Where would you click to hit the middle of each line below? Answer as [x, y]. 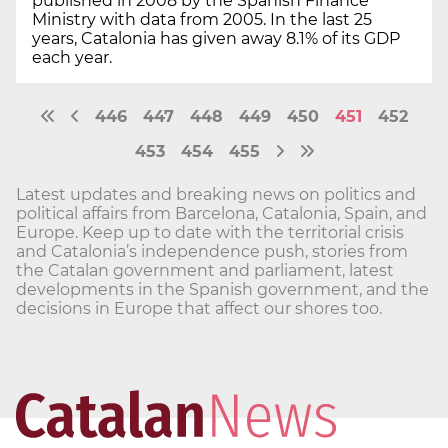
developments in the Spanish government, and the [222, 289]
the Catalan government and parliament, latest [205, 270]
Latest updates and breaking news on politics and [216, 194]
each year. [72, 57]
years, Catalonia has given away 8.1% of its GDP [216, 38]
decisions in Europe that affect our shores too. [199, 308]
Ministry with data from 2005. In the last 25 [202, 19]
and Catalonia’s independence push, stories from [212, 251]
